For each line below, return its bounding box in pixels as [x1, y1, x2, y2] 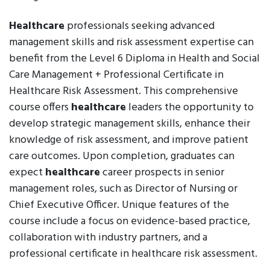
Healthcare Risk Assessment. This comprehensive [9, 83, 238, 100]
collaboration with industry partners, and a [9, 229, 207, 246]
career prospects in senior [100, 164, 224, 181]
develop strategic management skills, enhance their [9, 115, 250, 133]
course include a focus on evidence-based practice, [9, 213, 250, 230]
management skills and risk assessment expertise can [9, 34, 254, 51]
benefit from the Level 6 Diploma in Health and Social [9, 50, 260, 67]
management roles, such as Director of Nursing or [9, 180, 237, 198]
